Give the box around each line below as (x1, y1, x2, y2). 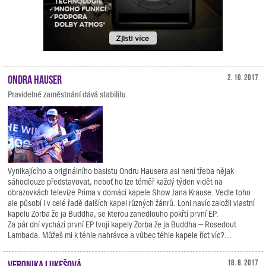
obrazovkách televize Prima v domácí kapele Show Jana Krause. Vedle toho (8, 188, 251, 197)
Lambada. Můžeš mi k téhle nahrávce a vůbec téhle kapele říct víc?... (8, 230, 232, 240)
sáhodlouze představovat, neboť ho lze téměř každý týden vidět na (8, 177, 223, 186)
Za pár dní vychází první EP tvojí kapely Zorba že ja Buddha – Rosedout (8, 220, 236, 229)
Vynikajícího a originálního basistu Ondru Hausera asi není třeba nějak (8, 166, 234, 176)
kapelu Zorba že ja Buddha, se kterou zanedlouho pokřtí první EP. (8, 209, 218, 218)
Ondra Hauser (8, 72, 62, 84)
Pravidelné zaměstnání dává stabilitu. (8, 90, 128, 99)
